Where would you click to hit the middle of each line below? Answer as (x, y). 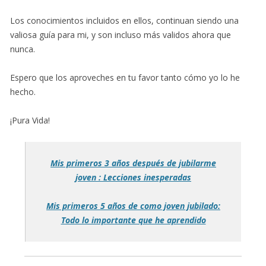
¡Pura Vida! (30, 120)
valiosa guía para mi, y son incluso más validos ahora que (121, 34)
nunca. (23, 49)
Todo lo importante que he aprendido (133, 220)
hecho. (23, 91)
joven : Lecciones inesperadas (133, 177)
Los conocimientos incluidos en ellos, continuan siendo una (124, 20)
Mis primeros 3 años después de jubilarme (133, 163)
